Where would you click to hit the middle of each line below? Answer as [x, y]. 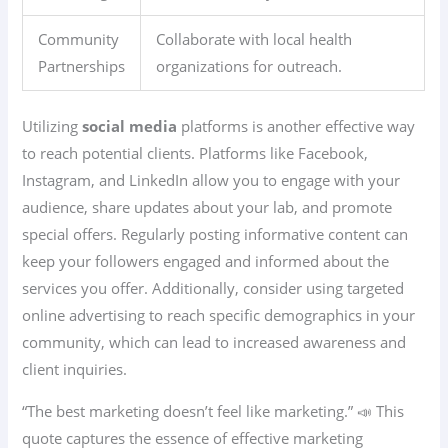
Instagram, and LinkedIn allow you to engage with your [211, 180]
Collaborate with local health [254, 39]
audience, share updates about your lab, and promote [207, 207]
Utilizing [52, 126]
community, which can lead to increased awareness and [214, 342]
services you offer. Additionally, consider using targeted [213, 288]
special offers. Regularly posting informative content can [215, 234]
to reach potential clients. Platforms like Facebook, [195, 153]
